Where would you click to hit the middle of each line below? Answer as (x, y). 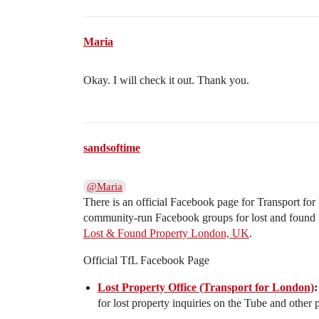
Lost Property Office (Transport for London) (206, 288)
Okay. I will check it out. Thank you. (166, 80)
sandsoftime (112, 148)
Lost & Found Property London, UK (166, 234)
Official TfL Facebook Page (146, 261)
